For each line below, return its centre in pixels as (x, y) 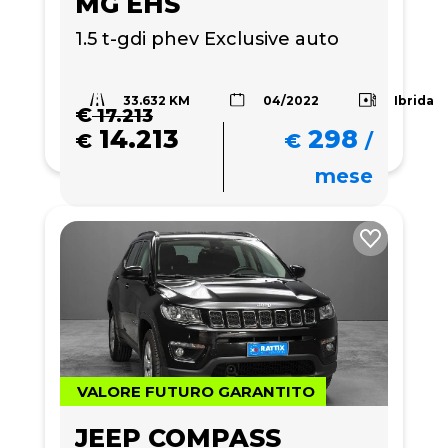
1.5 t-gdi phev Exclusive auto (207, 38)
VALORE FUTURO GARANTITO (196, 391)
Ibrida (414, 100)
